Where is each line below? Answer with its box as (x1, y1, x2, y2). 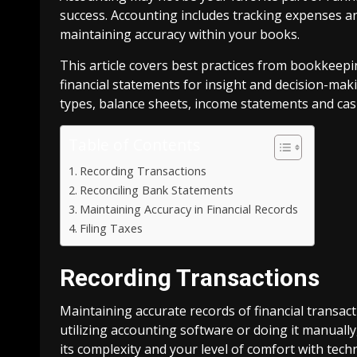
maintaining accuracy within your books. (60, 25, 300, 43)
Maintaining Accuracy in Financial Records (79, 201, 298, 217)
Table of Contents (69, 133, 200, 155)
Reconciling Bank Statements (79, 182, 233, 198)
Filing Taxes (79, 220, 143, 236)
